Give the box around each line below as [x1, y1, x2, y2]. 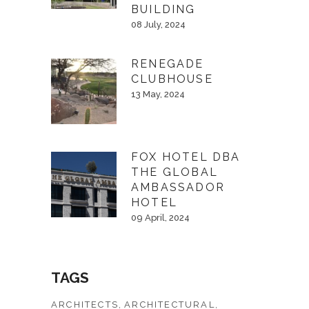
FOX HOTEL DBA [131, 150, 241, 163]
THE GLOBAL [131, 166, 218, 179]
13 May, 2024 [131, 89, 185, 99]
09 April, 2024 [131, 212, 190, 223]
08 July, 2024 [131, 19, 186, 30]
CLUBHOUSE [131, 72, 213, 86]
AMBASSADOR [131, 181, 225, 194]
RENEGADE [131, 57, 204, 70]
